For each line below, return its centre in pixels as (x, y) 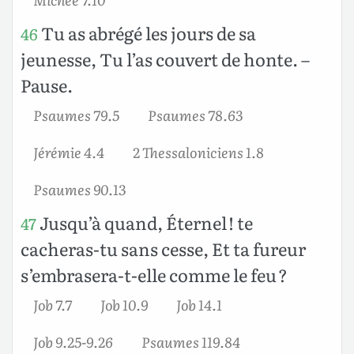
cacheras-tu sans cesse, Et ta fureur (163, 248)
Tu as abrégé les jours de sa (147, 32)
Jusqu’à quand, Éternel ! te (145, 222)
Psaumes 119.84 (191, 341)
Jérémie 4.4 (69, 151)
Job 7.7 (53, 304)
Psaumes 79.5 (76, 114)
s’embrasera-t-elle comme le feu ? (154, 274)
